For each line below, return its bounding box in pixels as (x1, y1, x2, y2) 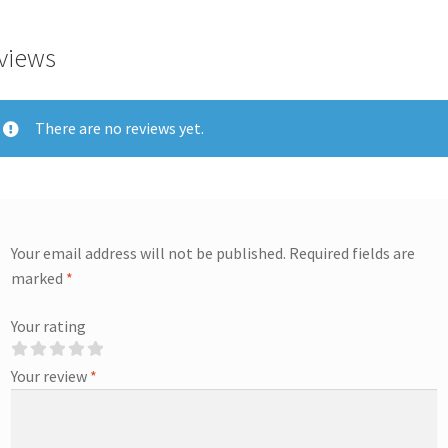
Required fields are (289, 242, 416, 263)
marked (11, 267, 67, 288)
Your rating (11, 315, 87, 336)
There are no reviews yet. (35, 118, 205, 139)
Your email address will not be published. (11, 242, 287, 263)
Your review (11, 365, 91, 386)
